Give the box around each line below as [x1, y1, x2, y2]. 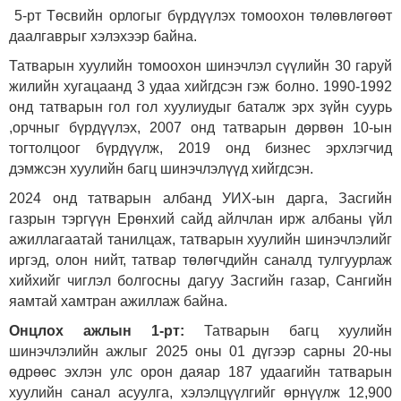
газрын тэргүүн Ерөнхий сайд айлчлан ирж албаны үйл [9, 211, 392, 227]
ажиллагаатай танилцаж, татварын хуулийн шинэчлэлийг [9, 232, 392, 248]
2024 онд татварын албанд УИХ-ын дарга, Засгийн [9, 191, 392, 207]
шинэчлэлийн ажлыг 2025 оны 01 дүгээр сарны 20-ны [9, 344, 392, 360]
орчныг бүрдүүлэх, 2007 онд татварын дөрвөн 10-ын [13, 120, 392, 136]
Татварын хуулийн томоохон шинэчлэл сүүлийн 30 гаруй [9, 58, 392, 74]
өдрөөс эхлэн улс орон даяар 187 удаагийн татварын [9, 364, 392, 380]
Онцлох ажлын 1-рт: [9, 323, 184, 339]
